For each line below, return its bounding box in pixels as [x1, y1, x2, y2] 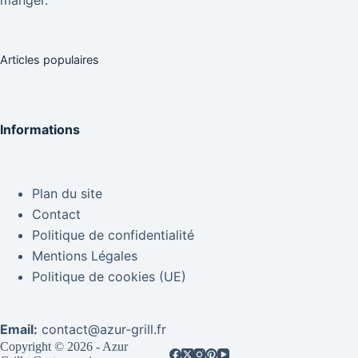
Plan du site [32, 185, 102, 201]
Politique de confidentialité [32, 227, 194, 243]
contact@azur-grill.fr [42, 321, 166, 337]
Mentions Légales [32, 248, 137, 264]
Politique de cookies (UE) [32, 268, 186, 284]
